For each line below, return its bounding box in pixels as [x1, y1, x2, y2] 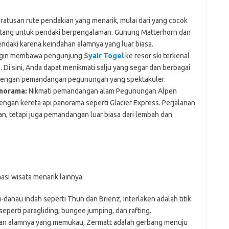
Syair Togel [83, 51, 124, 60]
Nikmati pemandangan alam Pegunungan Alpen [27, 86, 177, 95]
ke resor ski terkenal [123, 51, 190, 60]
